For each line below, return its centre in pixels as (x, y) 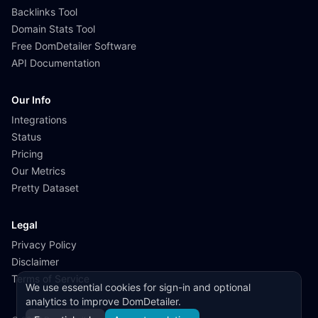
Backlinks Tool (44, 11)
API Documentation (56, 62)
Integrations (39, 119)
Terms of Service (50, 278)
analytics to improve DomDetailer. (103, 301)
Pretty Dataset (45, 187)
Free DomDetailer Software (74, 45)
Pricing (27, 153)
